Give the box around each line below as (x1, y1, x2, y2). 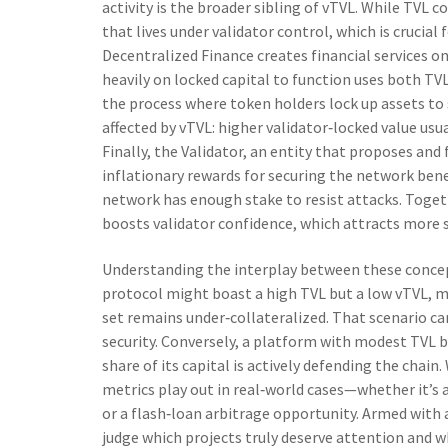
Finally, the (102, 141, 181, 161)
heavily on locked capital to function (102, 69, 351, 89)
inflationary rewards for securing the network (102, 165, 414, 185)
